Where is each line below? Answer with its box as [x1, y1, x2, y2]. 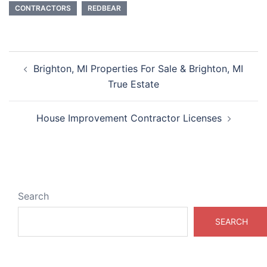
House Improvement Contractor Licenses [36, 112, 222, 124]
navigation [8, 67, 82, 84]
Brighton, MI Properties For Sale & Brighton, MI [33, 63, 243, 74]
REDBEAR [88, 4, 121, 13]
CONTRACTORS [15, 4, 71, 13]
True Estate [108, 78, 159, 90]
